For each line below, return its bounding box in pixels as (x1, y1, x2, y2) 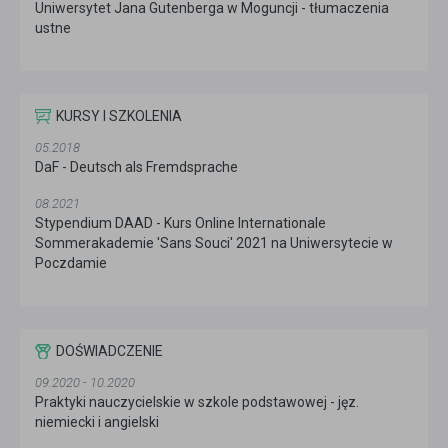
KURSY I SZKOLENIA (56, 108, 182, 125)
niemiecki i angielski (35, 414, 159, 431)
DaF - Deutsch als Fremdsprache (35, 159, 238, 176)
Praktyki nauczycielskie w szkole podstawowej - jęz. (35, 394, 359, 411)
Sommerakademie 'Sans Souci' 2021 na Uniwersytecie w (35, 235, 393, 252)
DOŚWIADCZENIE (56, 343, 163, 360)
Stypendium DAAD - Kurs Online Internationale (35, 215, 326, 232)
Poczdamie (35, 255, 107, 272)
